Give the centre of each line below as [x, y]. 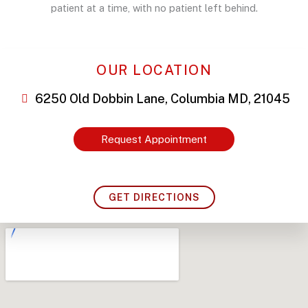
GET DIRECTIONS [154, 197]
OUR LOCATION [154, 70]
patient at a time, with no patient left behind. [154, 8]
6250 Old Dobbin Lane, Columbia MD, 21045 [163, 99]
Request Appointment [154, 139]
